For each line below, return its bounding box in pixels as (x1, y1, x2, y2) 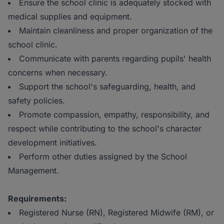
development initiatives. (8, 137, 97, 148)
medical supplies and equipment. (8, 11, 132, 22)
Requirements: (8, 193, 66, 204)
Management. (8, 165, 59, 176)
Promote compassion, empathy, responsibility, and (19, 109, 209, 120)
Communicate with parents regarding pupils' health (19, 53, 211, 64)
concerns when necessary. (8, 67, 107, 78)
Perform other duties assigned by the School (19, 151, 187, 162)
